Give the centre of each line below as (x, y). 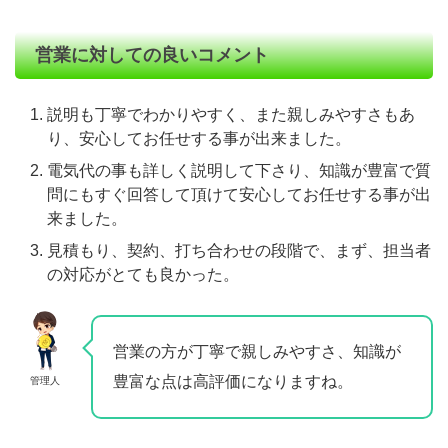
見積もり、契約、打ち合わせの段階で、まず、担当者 (239, 250)
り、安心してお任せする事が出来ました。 (199, 138)
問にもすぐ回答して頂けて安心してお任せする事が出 (239, 194)
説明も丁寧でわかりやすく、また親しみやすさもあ (231, 114)
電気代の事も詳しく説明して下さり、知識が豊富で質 (239, 170)
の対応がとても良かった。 (143, 274)
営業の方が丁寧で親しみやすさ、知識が (257, 351)
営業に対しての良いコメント (152, 55)
